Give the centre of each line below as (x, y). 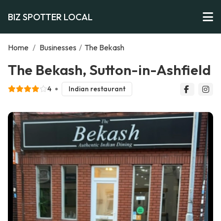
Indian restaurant (97, 89)
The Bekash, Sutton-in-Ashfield (109, 70)
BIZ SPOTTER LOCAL (50, 17)
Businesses (58, 47)
